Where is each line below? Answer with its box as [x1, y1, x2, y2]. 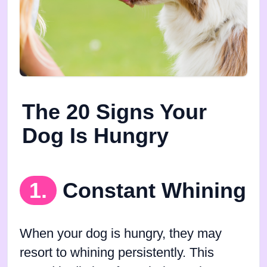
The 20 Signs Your [22, 100, 207, 125]
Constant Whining [63, 178, 246, 203]
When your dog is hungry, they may [20, 226, 222, 241]
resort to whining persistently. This [20, 246, 214, 260]
